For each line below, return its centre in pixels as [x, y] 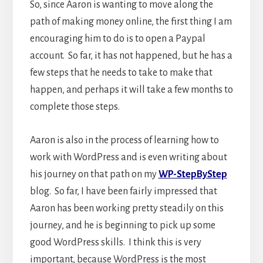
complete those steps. [75, 107]
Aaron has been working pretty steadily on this [127, 209]
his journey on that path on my [94, 175]
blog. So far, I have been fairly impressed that [123, 192]
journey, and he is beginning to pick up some [122, 226]
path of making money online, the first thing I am [131, 22]
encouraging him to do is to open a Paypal [117, 39]
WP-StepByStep [193, 175]
